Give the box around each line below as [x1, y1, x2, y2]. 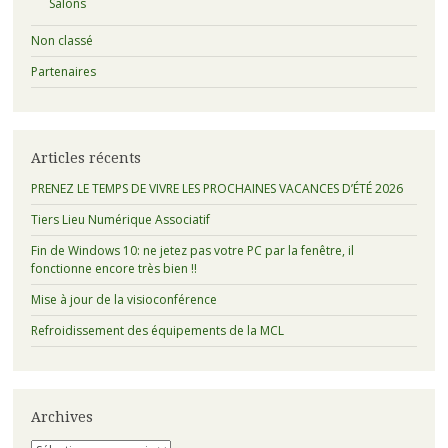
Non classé [30, 32, 93, 50]
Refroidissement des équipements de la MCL [30, 322, 284, 340]
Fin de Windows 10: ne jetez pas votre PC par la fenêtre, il [30, 242, 354, 260]
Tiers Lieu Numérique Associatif [30, 211, 210, 229]
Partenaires [30, 63, 96, 81]
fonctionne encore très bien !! [30, 260, 197, 278]
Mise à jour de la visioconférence [30, 291, 217, 309]
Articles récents [30, 150, 141, 167]
